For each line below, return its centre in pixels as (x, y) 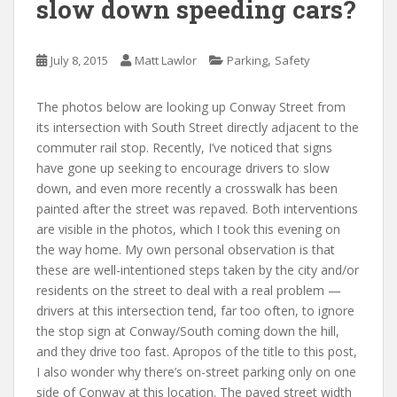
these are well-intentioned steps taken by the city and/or (198, 269)
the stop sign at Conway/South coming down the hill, (188, 331)
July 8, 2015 (79, 60)
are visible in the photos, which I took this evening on (188, 229)
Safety (292, 60)
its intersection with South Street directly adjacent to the (198, 127)
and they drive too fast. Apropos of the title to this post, (197, 351)
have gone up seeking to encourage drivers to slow (183, 167)
